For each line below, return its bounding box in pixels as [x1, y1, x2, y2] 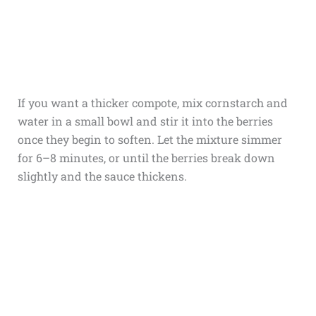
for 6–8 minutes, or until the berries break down [17, 150, 275, 166]
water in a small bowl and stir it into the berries [17, 114, 273, 129]
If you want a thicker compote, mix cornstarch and [17, 95, 288, 111]
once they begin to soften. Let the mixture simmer [17, 132, 282, 147]
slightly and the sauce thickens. [17, 169, 187, 184]
